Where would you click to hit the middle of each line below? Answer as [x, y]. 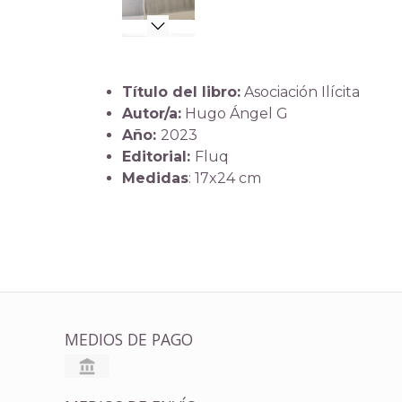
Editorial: [158, 157]
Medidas [155, 178]
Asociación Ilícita [300, 92]
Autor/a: [151, 114]
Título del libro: [181, 92]
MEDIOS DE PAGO [129, 339]
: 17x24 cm [224, 178]
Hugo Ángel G [234, 114]
